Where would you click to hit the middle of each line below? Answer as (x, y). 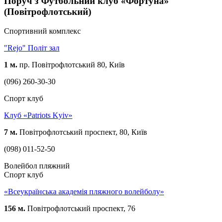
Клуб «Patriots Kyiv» (38, 115)
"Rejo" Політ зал (32, 48)
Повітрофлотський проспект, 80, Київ (82, 132)
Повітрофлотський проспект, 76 (80, 208)
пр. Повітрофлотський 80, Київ (71, 64)
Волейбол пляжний (37, 166)
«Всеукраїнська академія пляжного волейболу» (84, 191)
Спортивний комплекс (42, 31)
